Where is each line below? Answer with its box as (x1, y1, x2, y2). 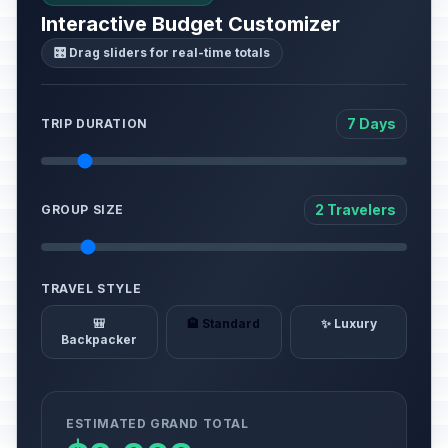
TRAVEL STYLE (41, 281, 142, 296)
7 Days (347, 115, 396, 132)
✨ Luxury (320, 316, 377, 331)
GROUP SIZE (41, 202, 124, 217)
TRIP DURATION (41, 116, 148, 131)
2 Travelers (315, 201, 396, 218)
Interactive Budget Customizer (41, 12, 340, 36)
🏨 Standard (187, 316, 261, 331)
